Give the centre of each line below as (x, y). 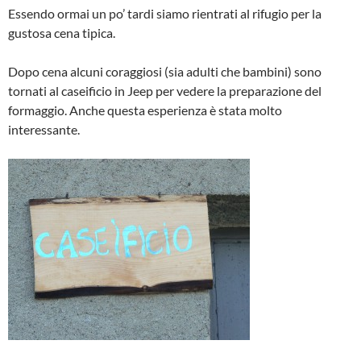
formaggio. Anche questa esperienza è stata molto (145, 110)
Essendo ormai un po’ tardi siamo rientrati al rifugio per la (165, 13)
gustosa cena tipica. (62, 32)
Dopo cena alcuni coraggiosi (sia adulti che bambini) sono (165, 71)
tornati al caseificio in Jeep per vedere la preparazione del (165, 90)
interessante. (44, 129)
